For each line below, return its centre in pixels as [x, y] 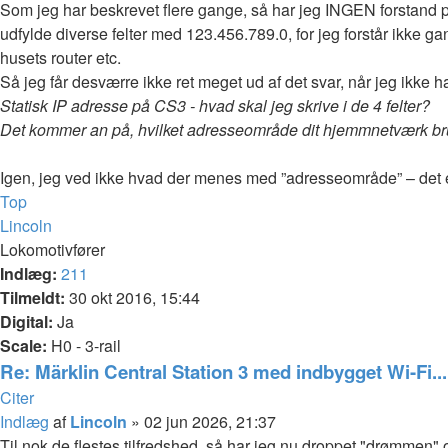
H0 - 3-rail [84, 345]
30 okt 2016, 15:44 [132, 297]
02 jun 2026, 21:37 [210, 421]
